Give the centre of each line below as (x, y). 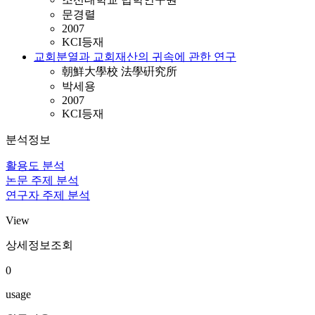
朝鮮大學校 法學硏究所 (120, 71)
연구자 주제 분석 (48, 195)
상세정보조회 (39, 245)
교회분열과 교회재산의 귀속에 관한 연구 (135, 57)
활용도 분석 (35, 166)
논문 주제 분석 (42, 180)
